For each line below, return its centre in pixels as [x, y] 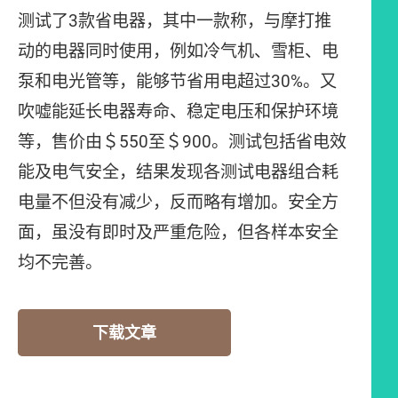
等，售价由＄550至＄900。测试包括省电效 [182, 142]
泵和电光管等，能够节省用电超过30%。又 [177, 81]
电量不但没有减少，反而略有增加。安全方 [178, 202]
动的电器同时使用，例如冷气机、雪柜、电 [178, 51]
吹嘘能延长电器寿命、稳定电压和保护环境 [178, 111]
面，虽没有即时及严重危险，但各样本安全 [178, 232]
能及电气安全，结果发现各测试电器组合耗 [178, 172]
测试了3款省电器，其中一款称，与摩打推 [175, 21]
